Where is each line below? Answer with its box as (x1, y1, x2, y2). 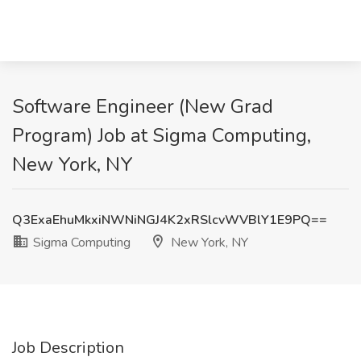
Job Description (12, 337, 124, 359)
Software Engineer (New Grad (12, 93, 273, 119)
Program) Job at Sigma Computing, (12, 122, 311, 148)
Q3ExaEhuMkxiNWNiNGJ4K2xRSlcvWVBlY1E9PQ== (12, 211, 327, 229)
